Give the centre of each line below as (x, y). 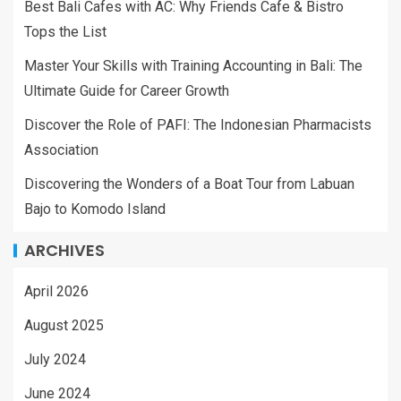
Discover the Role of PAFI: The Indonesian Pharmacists (198, 125)
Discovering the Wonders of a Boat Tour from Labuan (189, 184)
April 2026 (56, 291)
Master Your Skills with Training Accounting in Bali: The (193, 66)
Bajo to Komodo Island (95, 209)
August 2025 (64, 325)
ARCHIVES (64, 250)
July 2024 (55, 359)
